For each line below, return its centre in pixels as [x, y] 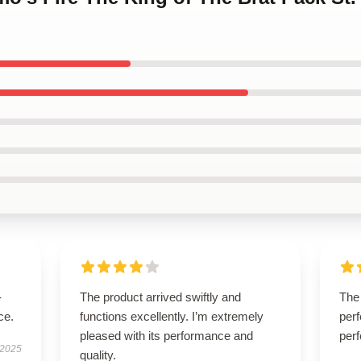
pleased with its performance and [166, 336]
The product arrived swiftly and [160, 297]
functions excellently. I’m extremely [171, 316]
